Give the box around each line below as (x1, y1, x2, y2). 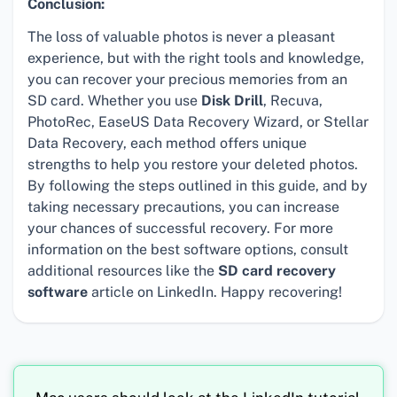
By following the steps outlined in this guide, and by (27, 177, 368, 195)
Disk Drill (201, 92, 263, 110)
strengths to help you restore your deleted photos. (27, 156, 358, 174)
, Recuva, (263, 92, 323, 110)
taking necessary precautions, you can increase (27, 198, 339, 216)
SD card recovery (218, 262, 336, 280)
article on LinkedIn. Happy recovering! (88, 284, 342, 301)
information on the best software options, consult (27, 241, 348, 259)
